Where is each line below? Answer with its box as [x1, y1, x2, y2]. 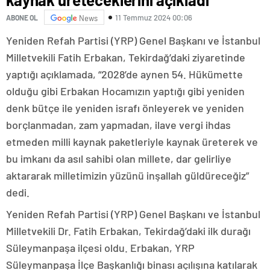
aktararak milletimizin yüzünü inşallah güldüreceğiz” [6, 169, 249, 183]
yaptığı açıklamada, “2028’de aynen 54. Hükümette [6, 67, 243, 81]
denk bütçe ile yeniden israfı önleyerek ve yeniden [6, 101, 244, 115]
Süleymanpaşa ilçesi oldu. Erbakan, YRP [6, 241, 195, 255]
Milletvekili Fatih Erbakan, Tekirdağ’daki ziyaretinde [6, 51, 245, 64]
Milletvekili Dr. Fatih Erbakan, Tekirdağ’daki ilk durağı [6, 224, 251, 238]
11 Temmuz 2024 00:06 [115, 12, 192, 22]
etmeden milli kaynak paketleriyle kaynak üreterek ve [6, 135, 258, 149]
